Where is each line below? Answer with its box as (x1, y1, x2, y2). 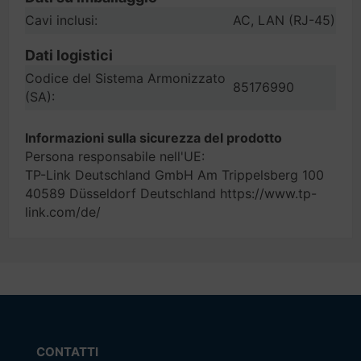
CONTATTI (35, 344, 98, 359)
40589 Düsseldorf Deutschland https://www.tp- (25, 185, 317, 201)
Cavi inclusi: (25, 12, 98, 28)
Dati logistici (25, 47, 113, 64)
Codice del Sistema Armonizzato (25, 70, 226, 86)
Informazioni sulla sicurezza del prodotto (25, 130, 282, 146)
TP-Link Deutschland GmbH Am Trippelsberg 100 (25, 167, 324, 183)
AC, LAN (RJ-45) (233, 12, 335, 28)
